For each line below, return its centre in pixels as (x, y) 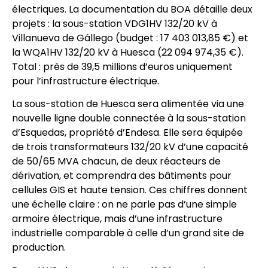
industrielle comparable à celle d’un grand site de (128, 233)
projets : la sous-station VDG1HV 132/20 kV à (115, 23)
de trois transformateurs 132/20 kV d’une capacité (130, 147)
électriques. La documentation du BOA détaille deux (132, 9)
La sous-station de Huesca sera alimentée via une (128, 104)
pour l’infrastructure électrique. (86, 81)
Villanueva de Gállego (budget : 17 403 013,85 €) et (130, 38)
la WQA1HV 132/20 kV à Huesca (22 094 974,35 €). (128, 52)
